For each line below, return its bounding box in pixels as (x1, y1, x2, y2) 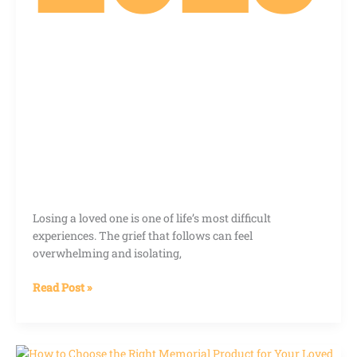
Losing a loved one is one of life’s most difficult (33, 210, 271, 226)
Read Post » (33, 280, 92, 296)
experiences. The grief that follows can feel (33, 228, 253, 244)
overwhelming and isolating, (33, 245, 182, 261)
